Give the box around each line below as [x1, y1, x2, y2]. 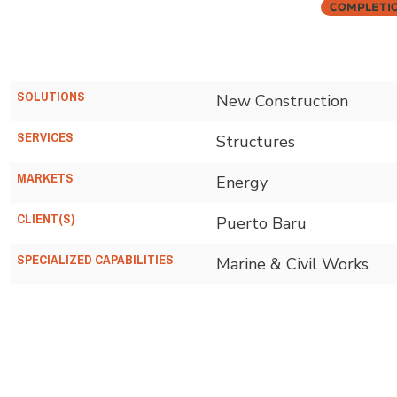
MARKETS [17, 165, 74, 191]
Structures [216, 130, 295, 152]
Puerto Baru [216, 212, 307, 234]
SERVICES [17, 124, 74, 150]
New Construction [216, 90, 348, 112]
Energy [216, 171, 268, 193]
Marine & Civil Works [216, 253, 369, 275]
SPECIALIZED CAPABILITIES [17, 246, 174, 272]
